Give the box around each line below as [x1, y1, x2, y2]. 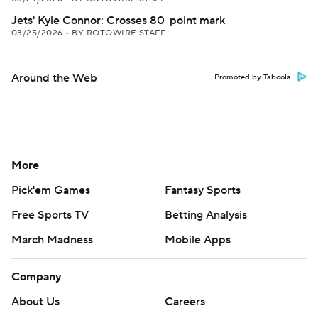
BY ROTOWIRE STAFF [72, 28, 166, 38]
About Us [11, 295, 60, 309]
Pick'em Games [11, 183, 90, 197]
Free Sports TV [11, 208, 89, 222]
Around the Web [11, 71, 97, 85]
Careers [165, 295, 205, 309]
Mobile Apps [165, 233, 231, 247]
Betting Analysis [165, 208, 247, 222]
